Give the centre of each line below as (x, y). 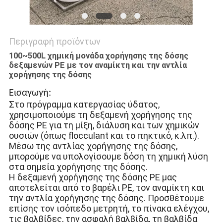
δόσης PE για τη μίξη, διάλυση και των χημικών (104, 125)
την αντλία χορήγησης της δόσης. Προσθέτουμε (106, 198)
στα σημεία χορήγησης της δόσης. (78, 167)
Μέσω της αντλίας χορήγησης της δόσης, (93, 146)
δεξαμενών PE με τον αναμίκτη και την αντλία (98, 65)
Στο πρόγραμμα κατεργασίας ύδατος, (84, 105)
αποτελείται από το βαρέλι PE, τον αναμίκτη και (106, 188)
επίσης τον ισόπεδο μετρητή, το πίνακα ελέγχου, (109, 209)
